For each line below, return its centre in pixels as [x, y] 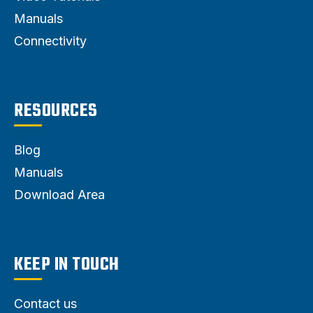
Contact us [45, 303]
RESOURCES [56, 111]
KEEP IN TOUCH [67, 264]
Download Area [59, 194]
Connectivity [50, 41]
